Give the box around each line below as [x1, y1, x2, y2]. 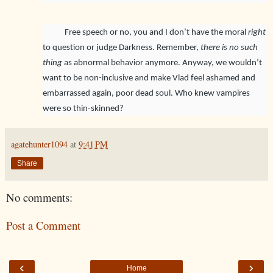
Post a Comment [6, 218, 80, 233]
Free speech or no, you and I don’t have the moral [43, 27, 248, 37]
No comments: [6, 189, 73, 205]
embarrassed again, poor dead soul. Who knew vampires [43, 88, 250, 98]
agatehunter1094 [11, 138, 68, 150]
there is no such [200, 43, 258, 52]
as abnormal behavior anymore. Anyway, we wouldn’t [62, 58, 262, 68]
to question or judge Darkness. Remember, [43, 43, 200, 52]
